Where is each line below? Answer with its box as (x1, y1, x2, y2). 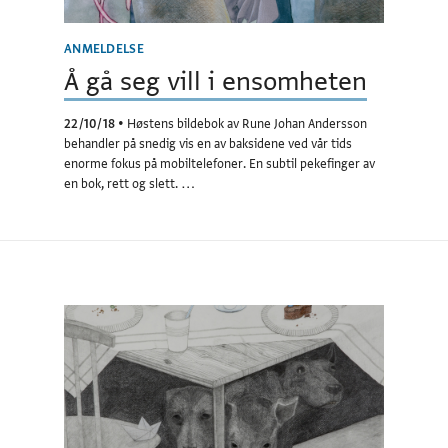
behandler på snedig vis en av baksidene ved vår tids (64, 135, 352, 152)
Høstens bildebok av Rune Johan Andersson (127, 115, 368, 132)
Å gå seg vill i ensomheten (64, 64, 367, 98)
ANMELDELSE (64, 40, 144, 57)
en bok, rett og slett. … (64, 175, 195, 192)
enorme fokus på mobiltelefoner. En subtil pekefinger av (64, 155, 375, 172)
